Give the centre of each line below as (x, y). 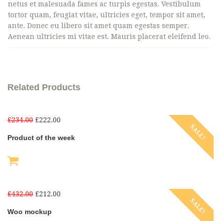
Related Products (44, 87)
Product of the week (41, 138)
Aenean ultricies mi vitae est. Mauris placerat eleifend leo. (109, 37)
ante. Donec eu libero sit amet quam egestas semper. (99, 26)
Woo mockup (30, 212)
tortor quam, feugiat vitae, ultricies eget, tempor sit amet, (107, 15)
